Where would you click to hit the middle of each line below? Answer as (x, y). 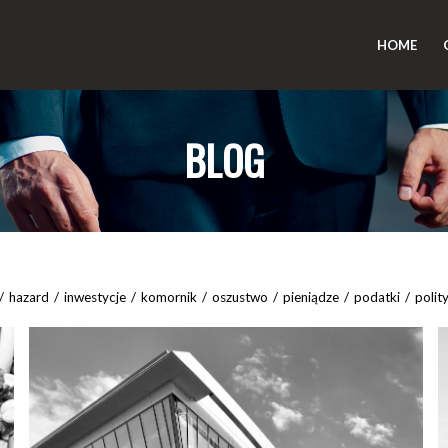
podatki (377, 297)
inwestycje (95, 297)
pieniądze (311, 297)
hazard (29, 297)
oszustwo (240, 297)
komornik (169, 297)
